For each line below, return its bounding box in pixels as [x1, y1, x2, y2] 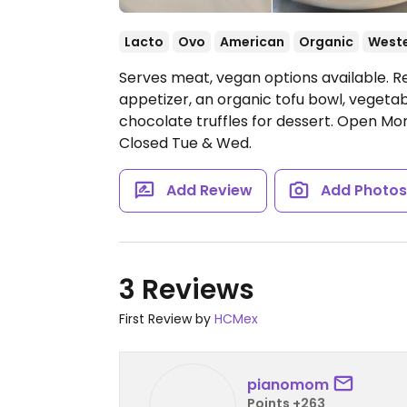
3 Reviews [119, 271, 254, 309]
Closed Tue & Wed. [119, 133, 252, 154]
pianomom [247, 373, 329, 395]
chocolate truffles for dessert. [119, 111, 337, 132]
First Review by [119, 310, 214, 328]
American [220, 33, 284, 51]
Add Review [165, 180, 253, 201]
